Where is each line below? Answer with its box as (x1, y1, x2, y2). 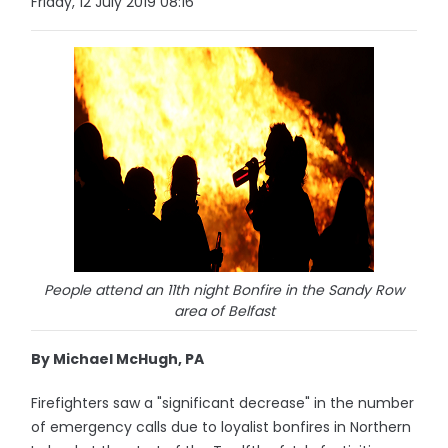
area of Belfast (173, 301, 275, 321)
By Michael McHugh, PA (31, 349, 205, 369)
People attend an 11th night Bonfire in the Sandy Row (44, 280, 404, 300)
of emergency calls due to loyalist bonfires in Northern (31, 417, 412, 437)
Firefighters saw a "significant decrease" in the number (31, 393, 415, 413)
